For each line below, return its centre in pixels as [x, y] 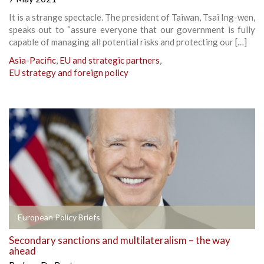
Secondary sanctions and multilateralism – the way [120, 240]
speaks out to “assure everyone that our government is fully [132, 29]
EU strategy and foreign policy [69, 72]
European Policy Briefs [59, 217]
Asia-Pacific [32, 60]
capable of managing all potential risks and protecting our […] [128, 42]
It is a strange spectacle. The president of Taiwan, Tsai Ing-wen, [132, 17]
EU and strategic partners [110, 60]
